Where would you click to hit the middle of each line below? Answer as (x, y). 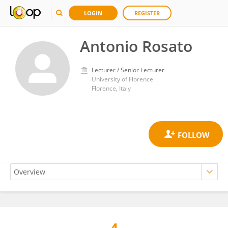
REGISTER (147, 13)
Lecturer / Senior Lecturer (128, 70)
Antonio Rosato (136, 46)
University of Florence (122, 79)
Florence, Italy (111, 88)
